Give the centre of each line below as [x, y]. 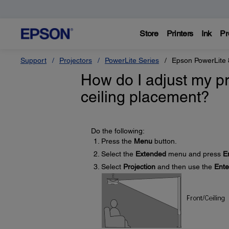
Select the [118, 154]
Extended [151, 154]
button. [164, 141]
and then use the [185, 167]
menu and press [194, 154]
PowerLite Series [132, 60]
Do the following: [118, 131]
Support [33, 60]
